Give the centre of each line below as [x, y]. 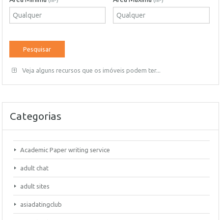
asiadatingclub [41, 204]
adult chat [34, 168]
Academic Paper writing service [65, 150]
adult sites [35, 186]
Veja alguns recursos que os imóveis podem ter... [91, 70]
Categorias [36, 116]
